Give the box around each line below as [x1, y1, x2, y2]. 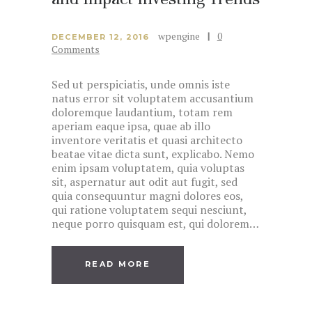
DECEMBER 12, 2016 [52, 31, 150, 42]
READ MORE [85, 259, 150, 270]
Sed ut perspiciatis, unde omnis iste [52, 76, 230, 92]
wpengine [158, 29, 203, 42]
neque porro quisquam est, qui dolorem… [52, 215, 259, 231]
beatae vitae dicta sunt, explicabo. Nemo [52, 146, 254, 162]
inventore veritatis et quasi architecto [52, 132, 242, 148]
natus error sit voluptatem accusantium [52, 90, 253, 106]
